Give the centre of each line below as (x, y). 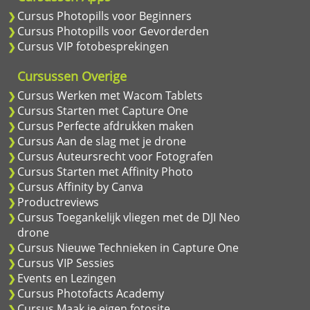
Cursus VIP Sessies (66, 263)
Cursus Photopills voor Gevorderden (113, 31)
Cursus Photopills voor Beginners (104, 16)
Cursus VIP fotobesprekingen (93, 46)
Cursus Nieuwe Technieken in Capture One (128, 247)
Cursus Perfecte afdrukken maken (106, 126)
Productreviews (58, 202)
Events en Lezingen (67, 278)
